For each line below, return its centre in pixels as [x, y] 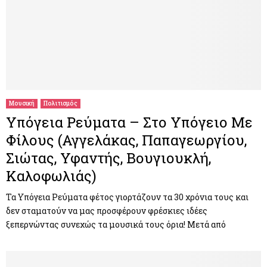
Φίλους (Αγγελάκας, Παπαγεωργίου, [126, 140]
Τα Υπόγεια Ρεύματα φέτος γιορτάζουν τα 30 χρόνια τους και [127, 197]
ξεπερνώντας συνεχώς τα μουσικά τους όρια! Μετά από [116, 224]
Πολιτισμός [60, 103]
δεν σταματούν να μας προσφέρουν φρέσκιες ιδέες [107, 210]
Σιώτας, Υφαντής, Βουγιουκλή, [108, 158]
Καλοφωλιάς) [51, 176]
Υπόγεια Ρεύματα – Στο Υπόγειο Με [129, 122]
